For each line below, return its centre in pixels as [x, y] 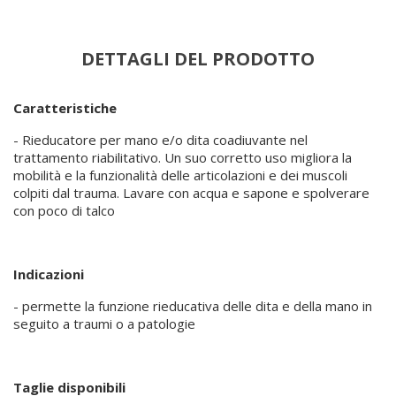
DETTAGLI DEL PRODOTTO [198, 58]
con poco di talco [64, 211]
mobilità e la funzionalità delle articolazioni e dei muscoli [180, 175]
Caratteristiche [65, 108]
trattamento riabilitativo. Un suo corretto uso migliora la [183, 158]
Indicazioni [49, 274]
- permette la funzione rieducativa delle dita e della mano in [193, 306]
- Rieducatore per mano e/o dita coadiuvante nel [160, 140]
